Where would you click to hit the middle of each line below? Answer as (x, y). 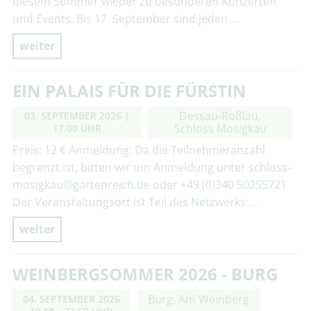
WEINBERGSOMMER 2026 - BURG (145, 274)
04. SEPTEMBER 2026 (71, 299)
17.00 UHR (77, 128)
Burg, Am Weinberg (198, 300)
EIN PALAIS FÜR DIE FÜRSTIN (129, 91)
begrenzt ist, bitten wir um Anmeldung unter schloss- (151, 168)
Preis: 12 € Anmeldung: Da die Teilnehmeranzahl (138, 150)
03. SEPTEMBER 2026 (73, 116)
